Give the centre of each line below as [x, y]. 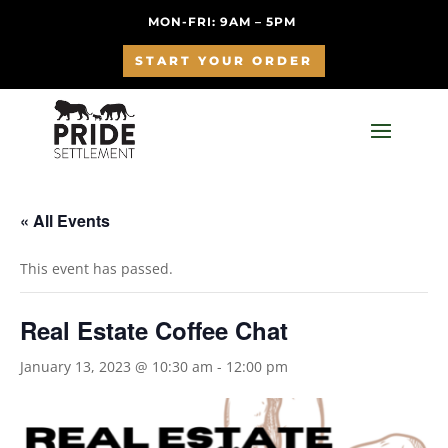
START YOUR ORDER [223, 60]
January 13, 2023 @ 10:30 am [116, 366]
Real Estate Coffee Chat [154, 330]
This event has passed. [96, 268]
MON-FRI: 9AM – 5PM [223, 21]
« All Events [65, 220]
